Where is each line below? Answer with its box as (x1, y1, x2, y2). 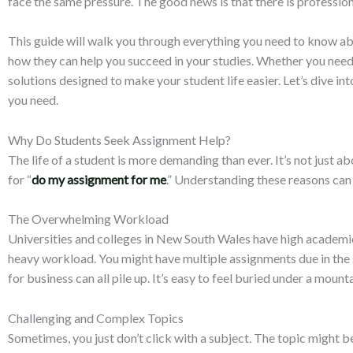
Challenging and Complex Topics (8, 310, 184, 325)
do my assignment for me (32, 171, 166, 187)
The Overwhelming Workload (8, 211, 169, 227)
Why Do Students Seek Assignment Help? (8, 132, 231, 147)
